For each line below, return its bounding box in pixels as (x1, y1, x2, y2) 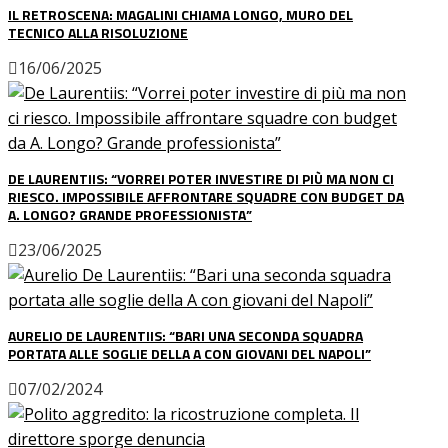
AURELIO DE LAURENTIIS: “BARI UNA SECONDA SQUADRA (8, 324, 363, 346)
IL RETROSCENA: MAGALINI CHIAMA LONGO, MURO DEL (8, 3, 353, 25)
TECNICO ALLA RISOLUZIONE (8, 21, 188, 43)
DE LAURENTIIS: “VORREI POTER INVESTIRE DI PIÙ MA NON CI (8, 167, 394, 189)
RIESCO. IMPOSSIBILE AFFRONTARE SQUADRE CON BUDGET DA (8, 185, 404, 207)
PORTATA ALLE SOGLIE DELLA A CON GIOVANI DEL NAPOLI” (8, 342, 371, 364)
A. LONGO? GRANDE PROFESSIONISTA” (8, 203, 252, 225)
